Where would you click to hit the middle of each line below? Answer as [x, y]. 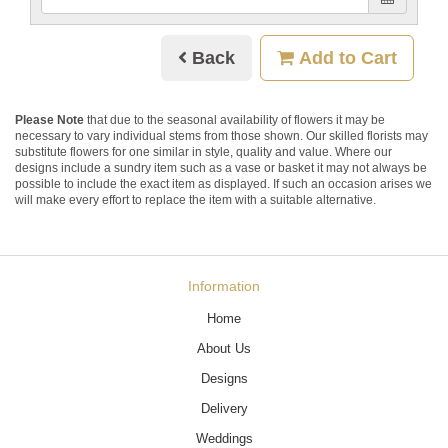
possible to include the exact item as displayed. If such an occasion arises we [223, 183]
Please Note [49, 119]
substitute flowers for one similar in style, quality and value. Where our [203, 151]
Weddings [224, 438]
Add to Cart [345, 57]
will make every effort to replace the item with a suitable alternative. [195, 199]
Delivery [224, 408]
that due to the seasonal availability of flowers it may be [234, 119]
